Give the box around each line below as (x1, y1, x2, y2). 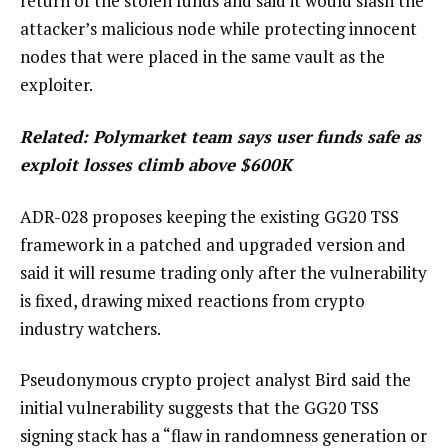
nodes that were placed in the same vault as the (20, 45, 385, 69)
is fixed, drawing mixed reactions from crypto (20, 288, 365, 312)
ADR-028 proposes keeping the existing (20, 204, 319, 228)
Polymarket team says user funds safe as (93, 124, 421, 148)
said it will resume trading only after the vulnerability (20, 260, 427, 284)
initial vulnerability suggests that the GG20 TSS (20, 396, 379, 420)
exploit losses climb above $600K (20, 152, 292, 176)
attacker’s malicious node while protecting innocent (20, 17, 417, 41)
